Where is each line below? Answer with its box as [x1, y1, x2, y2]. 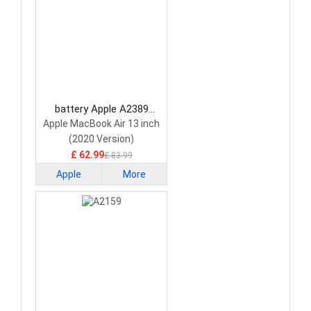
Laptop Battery [67, 117, 136, 131]
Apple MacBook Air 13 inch [43, 118, 160, 130]
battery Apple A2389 [54, 103, 149, 116]
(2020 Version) [69, 133, 134, 145]
